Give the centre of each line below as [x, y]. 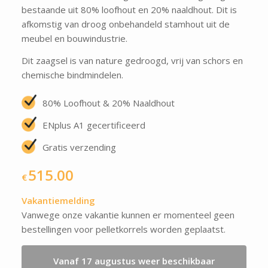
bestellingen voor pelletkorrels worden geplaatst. [123, 229]
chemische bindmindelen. [72, 74]
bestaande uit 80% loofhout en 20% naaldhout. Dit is [129, 10]
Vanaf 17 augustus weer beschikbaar [134, 261]
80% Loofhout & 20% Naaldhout [108, 103]
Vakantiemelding [58, 200]
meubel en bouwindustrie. [74, 38]
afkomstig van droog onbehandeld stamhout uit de [125, 24]
